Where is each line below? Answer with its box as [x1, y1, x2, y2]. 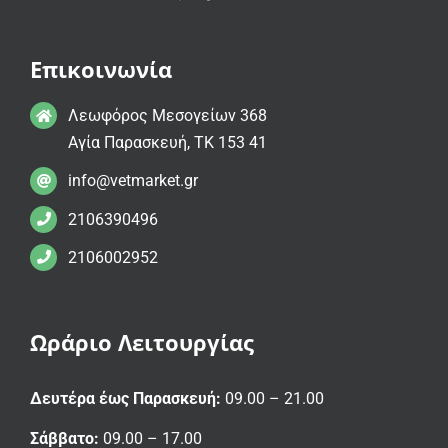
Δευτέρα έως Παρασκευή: [30, 389, 221, 409]
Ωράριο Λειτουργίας [30, 327, 254, 358]
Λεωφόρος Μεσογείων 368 [68, 106, 268, 126]
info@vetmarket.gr [68, 171, 199, 191]
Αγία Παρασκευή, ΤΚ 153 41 [68, 133, 268, 153]
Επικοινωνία [30, 54, 172, 85]
